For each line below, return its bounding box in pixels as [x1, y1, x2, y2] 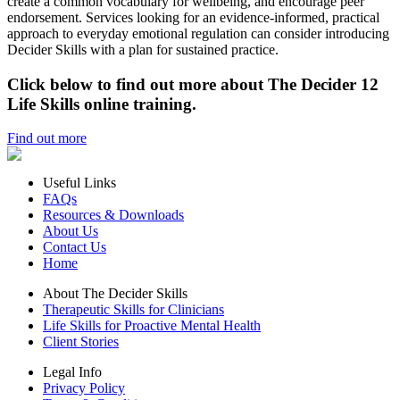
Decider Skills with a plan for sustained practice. [7, 41, 279, 57]
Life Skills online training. [7, 94, 196, 113]
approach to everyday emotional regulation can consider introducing [7, 25, 389, 41]
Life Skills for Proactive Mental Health [43, 318, 261, 334]
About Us [43, 223, 98, 239]
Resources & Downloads [43, 207, 184, 223]
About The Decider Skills [43, 286, 187, 302]
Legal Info [43, 364, 102, 380]
